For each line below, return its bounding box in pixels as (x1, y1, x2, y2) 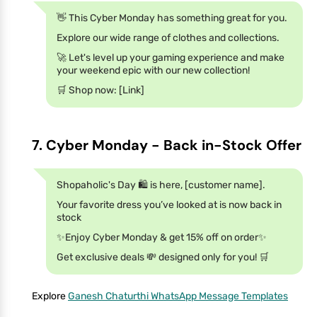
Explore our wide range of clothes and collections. (57, 31, 279, 44)
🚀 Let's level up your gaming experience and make (57, 51, 284, 64)
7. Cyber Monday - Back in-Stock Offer (32, 135, 301, 154)
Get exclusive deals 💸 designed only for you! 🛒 (57, 250, 269, 263)
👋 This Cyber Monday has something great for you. (57, 11, 287, 24)
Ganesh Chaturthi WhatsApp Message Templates (68, 289, 288, 302)
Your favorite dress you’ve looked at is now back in (57, 198, 282, 211)
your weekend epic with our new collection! (57, 64, 250, 76)
